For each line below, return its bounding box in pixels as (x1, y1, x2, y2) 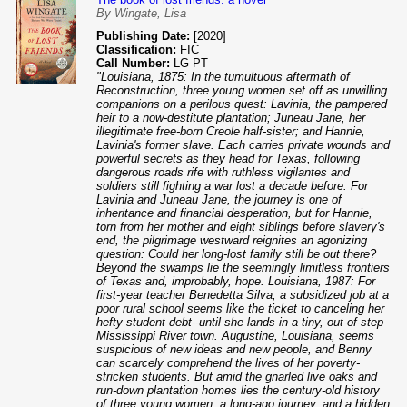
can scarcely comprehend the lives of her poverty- (96, 356, 360, 370)
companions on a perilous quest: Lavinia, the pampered (96, 97, 387, 111)
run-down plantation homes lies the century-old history (96, 383, 380, 397)
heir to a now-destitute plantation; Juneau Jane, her (96, 111, 365, 124)
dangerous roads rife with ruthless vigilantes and (96, 165, 350, 179)
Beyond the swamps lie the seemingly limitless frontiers (96, 261, 390, 274)
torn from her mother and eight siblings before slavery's (96, 220, 385, 233)
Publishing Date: (96, 29, 190, 43)
